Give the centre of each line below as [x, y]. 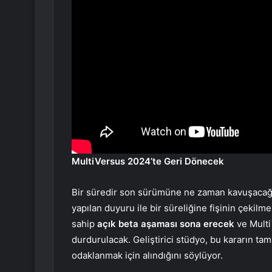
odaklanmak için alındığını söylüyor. [147, 256]
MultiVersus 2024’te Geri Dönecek [148, 161]
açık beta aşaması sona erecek [166, 224]
